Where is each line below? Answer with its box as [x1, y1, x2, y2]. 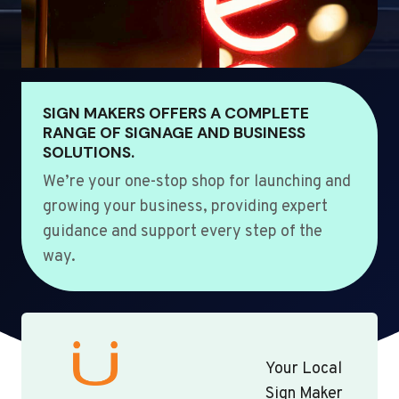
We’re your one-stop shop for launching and [43, 172, 351, 193]
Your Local [265, 359, 343, 380]
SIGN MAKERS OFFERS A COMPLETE [43, 103, 309, 124]
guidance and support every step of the [43, 222, 322, 243]
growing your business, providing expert [43, 197, 328, 218]
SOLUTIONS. [43, 142, 134, 163]
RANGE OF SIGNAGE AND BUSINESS [43, 123, 305, 143]
